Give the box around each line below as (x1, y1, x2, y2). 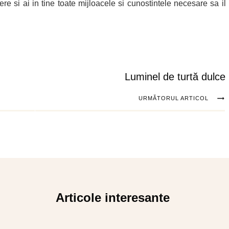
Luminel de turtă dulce (124, 71, 225, 83)
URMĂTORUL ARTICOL (138, 95, 209, 102)
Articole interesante (56, 191, 173, 205)
